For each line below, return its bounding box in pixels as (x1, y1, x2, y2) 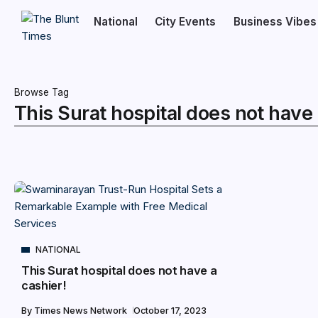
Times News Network (34, 305, 129, 316)
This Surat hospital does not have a (21, 263, 217, 278)
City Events (155, 15, 216, 28)
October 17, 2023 (133, 305, 207, 316)
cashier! (21, 278, 66, 292)
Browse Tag (14, 87, 69, 98)
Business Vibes (233, 15, 317, 28)
